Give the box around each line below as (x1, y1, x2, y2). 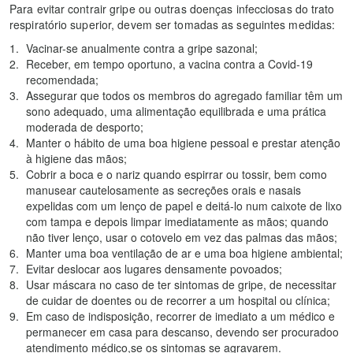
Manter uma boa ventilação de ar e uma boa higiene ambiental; (26, 245, 343, 261)
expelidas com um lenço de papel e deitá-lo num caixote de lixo (26, 198, 342, 214)
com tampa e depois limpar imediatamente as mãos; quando (26, 214, 329, 229)
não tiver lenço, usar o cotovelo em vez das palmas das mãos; (26, 229, 337, 245)
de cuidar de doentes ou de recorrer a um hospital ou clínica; (26, 292, 330, 308)
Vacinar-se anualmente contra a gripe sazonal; (26, 40, 258, 56)
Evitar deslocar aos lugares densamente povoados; (26, 261, 282, 277)
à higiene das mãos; (26, 150, 127, 166)
